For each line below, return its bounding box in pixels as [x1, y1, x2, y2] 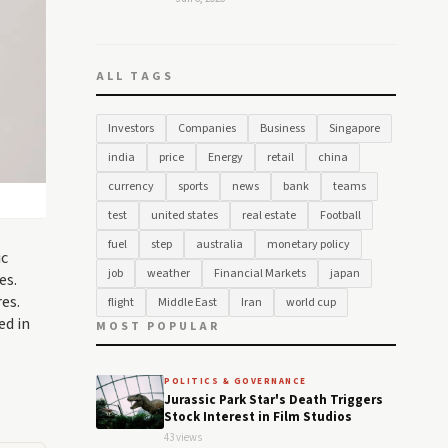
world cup [286, 294, 336, 311]
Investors [108, 120, 154, 137]
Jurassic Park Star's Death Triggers [164, 391, 383, 409]
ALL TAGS [96, 68, 174, 85]
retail [267, 149, 294, 166]
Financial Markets [214, 265, 306, 282]
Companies [178, 120, 236, 137]
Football [320, 207, 361, 224]
